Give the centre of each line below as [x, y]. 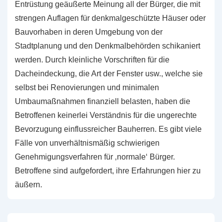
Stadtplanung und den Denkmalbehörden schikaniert [108, 46]
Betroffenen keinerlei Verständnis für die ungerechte [106, 115]
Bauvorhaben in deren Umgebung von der [89, 32]
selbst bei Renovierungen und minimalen [87, 87]
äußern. [28, 185]
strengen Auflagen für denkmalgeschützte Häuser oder [110, 18]
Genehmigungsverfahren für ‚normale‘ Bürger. [95, 157]
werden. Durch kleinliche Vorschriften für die [92, 60]
